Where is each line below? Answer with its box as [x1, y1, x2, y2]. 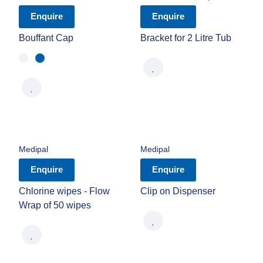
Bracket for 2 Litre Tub [140, 33, 231, 43]
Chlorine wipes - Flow [19, 186, 110, 196]
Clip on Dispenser [140, 186, 215, 196]
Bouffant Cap [19, 33, 73, 43]
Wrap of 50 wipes [19, 200, 91, 210]
